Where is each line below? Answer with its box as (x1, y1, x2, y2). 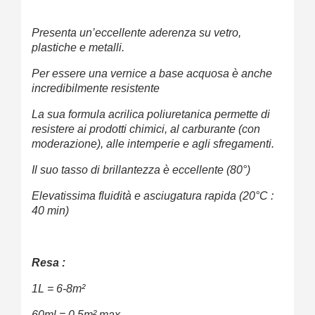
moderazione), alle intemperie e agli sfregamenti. (32, 138, 274, 150)
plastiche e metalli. (32, 41, 124, 54)
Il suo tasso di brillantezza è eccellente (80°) (32, 164, 250, 176)
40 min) (32, 205, 69, 217)
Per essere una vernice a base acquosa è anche (32, 67, 272, 80)
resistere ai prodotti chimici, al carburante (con (32, 123, 260, 136)
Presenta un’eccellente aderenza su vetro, (32, 27, 241, 39)
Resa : (32, 257, 65, 269)
